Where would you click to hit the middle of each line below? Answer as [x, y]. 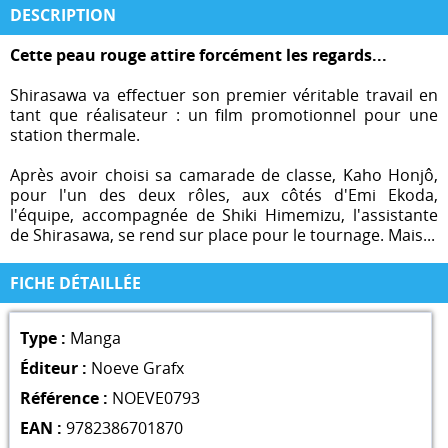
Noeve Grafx [137, 368]
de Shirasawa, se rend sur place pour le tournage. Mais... [222, 234]
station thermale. [75, 134]
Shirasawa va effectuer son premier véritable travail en [224, 94]
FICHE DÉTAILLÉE [75, 283]
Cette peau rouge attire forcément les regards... [198, 54]
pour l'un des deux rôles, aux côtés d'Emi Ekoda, [224, 194]
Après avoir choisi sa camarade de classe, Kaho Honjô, [224, 174]
